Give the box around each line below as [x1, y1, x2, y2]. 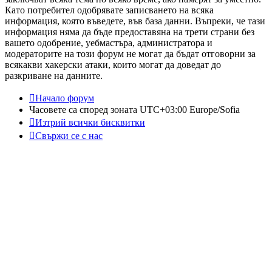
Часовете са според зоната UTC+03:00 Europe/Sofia [29, 104, 240, 115]
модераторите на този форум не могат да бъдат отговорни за [5, 49, 256, 59]
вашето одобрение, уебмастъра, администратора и [5, 38, 212, 49]
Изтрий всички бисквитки [35, 117, 145, 128]
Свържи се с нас [35, 131, 103, 141]
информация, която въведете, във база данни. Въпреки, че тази [5, 16, 265, 27]
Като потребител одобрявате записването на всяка [5, 5, 214, 16]
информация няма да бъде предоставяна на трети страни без [5, 27, 254, 38]
